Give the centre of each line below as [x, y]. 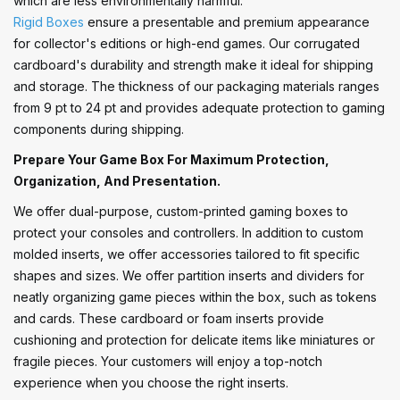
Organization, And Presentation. [117, 180]
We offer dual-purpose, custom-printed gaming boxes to [181, 211]
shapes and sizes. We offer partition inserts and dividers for [189, 275]
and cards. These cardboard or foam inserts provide [169, 318]
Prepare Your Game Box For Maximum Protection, [171, 159]
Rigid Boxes [49, 21]
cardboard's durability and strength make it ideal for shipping [193, 64]
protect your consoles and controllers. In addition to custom [188, 232]
